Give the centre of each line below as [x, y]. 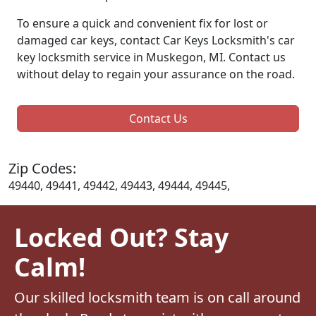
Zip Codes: [42, 168]
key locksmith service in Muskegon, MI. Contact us [151, 57]
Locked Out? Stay [121, 237]
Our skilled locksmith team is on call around [157, 297]
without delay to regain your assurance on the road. [156, 74]
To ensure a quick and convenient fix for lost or [142, 23]
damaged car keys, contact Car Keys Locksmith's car [156, 40]
